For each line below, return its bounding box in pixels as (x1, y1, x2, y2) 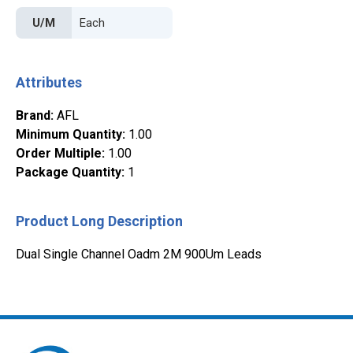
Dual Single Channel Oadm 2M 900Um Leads (16, 247, 262, 262)
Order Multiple (16, 146, 102, 162)
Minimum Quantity (16, 127, 122, 143)
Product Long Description (16, 213, 183, 230)
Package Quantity (16, 165, 121, 180)
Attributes (16, 74, 82, 91)
